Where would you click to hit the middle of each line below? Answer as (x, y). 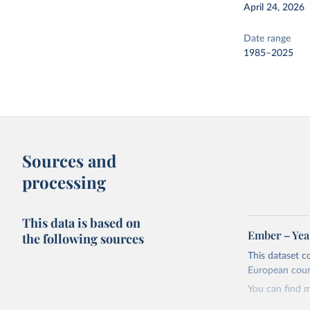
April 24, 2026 (274, 8)
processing (64, 182)
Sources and (70, 161)
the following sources (83, 239)
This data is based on (82, 223)
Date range (267, 39)
